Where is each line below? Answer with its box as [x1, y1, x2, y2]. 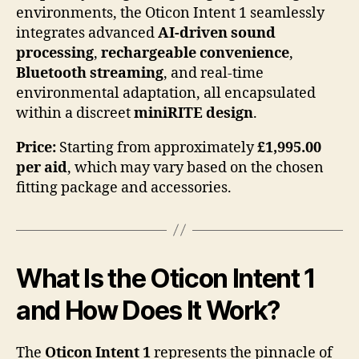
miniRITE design [134, 103, 253, 123]
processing [16, 43, 94, 63]
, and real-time [163, 63, 264, 83]
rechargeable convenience [101, 43, 289, 63]
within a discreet [16, 103, 134, 123]
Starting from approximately [56, 138, 257, 157]
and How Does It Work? [16, 294, 280, 326]
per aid [16, 158, 67, 177]
